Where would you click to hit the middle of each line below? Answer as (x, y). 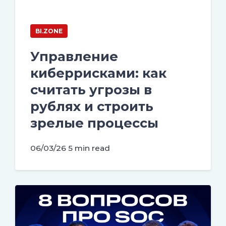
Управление (74, 56)
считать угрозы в (91, 89)
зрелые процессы (94, 123)
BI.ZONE (49, 31)
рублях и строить (92, 106)
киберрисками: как (98, 73)
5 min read (89, 148)
